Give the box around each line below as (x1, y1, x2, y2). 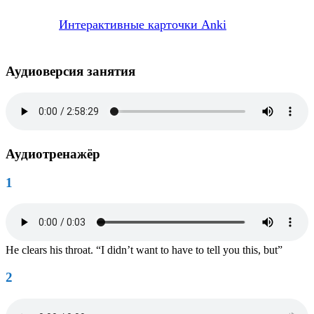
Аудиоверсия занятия (6, 64, 135, 79)
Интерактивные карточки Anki (59, 18, 226, 32)
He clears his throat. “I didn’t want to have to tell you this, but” (6, 244, 282, 257)
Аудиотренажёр (6, 146, 100, 161)
